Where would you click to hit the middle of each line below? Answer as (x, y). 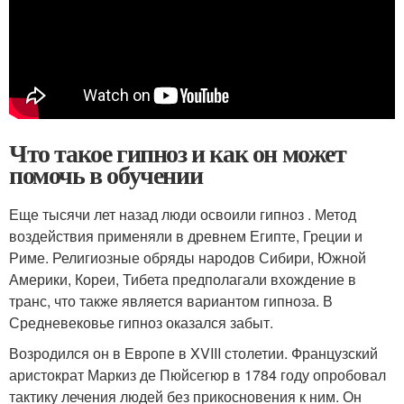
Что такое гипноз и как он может (178, 153)
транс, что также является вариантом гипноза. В (171, 301)
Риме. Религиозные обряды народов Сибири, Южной (188, 258)
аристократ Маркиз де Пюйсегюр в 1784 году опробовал (197, 375)
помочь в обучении (106, 175)
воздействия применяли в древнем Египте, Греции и (186, 236)
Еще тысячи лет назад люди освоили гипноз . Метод (183, 215)
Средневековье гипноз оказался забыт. (141, 323)
